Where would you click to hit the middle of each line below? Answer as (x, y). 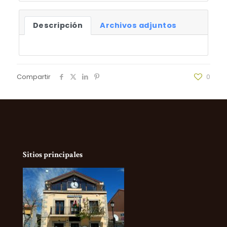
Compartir (34, 77)
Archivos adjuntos (138, 25)
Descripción (58, 25)
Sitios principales (53, 155)
